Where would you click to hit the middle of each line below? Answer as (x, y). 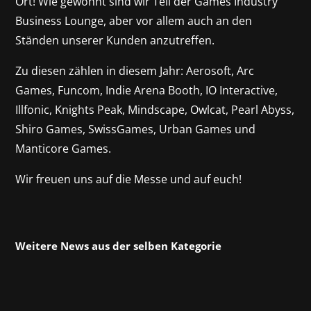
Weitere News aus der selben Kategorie (119, 245)
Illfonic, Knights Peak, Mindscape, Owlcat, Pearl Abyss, (155, 109)
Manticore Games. (64, 148)
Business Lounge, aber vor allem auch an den (134, 20)
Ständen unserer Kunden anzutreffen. (117, 40)
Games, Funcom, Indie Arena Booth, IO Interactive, (147, 90)
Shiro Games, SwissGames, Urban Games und (136, 129)
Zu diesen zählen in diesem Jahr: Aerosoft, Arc (135, 70)
